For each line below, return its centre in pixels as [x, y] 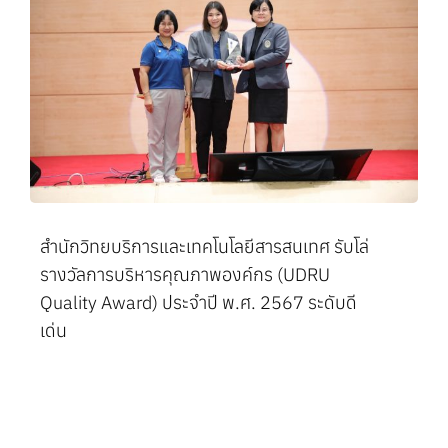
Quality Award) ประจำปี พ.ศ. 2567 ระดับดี [198, 303]
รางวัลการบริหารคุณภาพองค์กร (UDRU [184, 275]
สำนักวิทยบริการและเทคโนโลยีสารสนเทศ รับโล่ [204, 247]
